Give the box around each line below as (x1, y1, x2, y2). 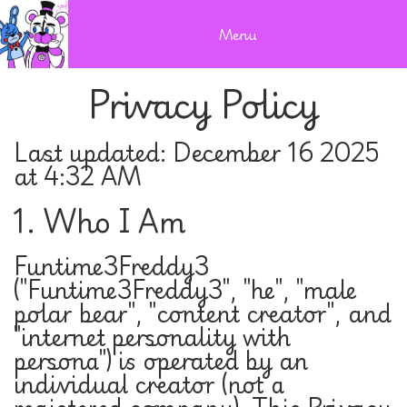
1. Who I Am (14, 198, 185, 243)
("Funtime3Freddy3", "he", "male (14, 271, 357, 307)
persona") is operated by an (14, 342, 308, 378)
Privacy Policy (88, 76, 319, 131)
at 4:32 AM (14, 157, 141, 194)
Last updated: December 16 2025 (14, 134, 379, 170)
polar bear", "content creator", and (14, 294, 392, 331)
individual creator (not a (14, 365, 284, 402)
